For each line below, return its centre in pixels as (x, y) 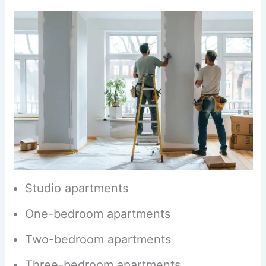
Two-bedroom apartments (98, 240)
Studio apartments (77, 189)
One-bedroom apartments (98, 214)
